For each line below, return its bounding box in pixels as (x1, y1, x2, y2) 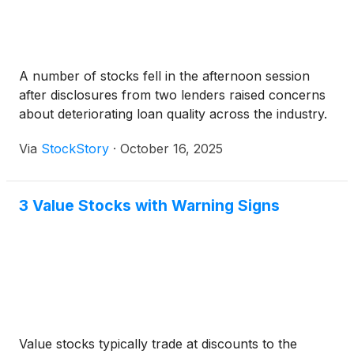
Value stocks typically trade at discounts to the (19, 336, 297, 352)
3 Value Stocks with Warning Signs (19, 196, 280, 216)
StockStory (41, 141, 109, 157)
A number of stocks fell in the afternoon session (19, 68, 310, 85)
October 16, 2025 (120, 141, 223, 157)
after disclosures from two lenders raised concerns (19, 87, 326, 104)
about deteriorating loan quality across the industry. (19, 106, 331, 122)
